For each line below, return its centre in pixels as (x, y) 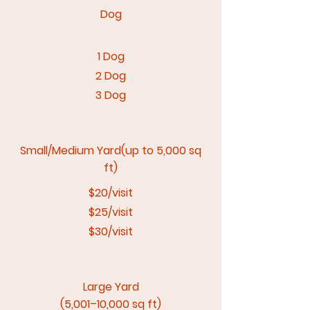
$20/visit (111, 193)
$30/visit (111, 231)
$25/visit (111, 212)
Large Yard (111, 287)
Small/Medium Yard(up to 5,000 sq (111, 151)
